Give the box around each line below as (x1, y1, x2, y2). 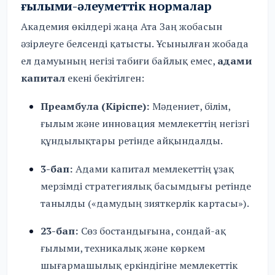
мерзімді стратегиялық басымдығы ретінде (41, 179, 252, 193)
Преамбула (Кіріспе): (41, 99, 150, 114)
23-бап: (41, 224, 79, 238)
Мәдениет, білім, (150, 99, 231, 114)
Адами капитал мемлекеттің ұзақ (73, 161, 234, 176)
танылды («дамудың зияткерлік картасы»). (41, 196, 250, 210)
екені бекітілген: (65, 71, 145, 85)
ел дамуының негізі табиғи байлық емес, (21, 54, 218, 68)
